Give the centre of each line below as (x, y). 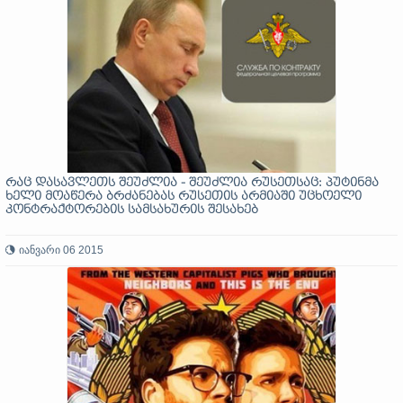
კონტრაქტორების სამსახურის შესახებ (132, 210)
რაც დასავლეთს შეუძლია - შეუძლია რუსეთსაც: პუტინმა (192, 183)
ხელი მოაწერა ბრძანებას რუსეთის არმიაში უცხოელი (184, 197)
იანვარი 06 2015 (61, 250)
